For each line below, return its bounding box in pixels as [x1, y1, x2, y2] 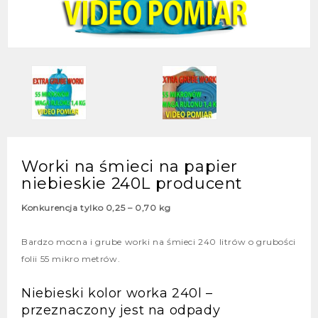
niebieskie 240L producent [21, 174, 243, 194]
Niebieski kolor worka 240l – [21, 285, 213, 302]
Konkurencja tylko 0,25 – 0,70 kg [21, 202, 171, 214]
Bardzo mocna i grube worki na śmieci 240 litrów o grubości [21, 236, 296, 248]
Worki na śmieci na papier [21, 157, 238, 177]
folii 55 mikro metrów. [21, 253, 121, 265]
